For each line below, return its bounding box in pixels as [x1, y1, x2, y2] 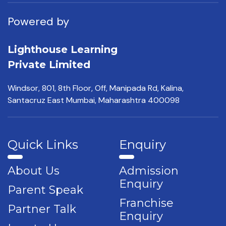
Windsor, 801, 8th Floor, [8, 82, 93, 93]
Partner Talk [8, 202, 76, 216]
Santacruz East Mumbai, [8, 94, 96, 105]
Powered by [8, 14, 69, 29]
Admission [119, 163, 179, 178]
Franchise [119, 196, 174, 210]
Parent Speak [8, 183, 83, 197]
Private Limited [8, 58, 90, 71]
